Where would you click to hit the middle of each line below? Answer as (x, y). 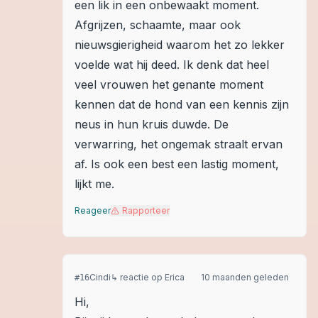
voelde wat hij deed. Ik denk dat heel (172, 65)
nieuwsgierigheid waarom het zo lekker (180, 45)
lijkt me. (94, 184)
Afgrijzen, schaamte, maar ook (158, 25)
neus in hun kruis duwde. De (152, 124)
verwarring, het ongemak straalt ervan (179, 144)
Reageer (93, 210)
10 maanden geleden (245, 277)
